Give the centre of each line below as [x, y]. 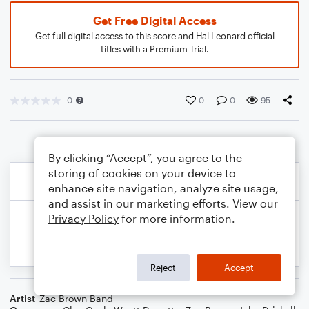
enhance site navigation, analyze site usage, [163, 188]
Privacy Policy [83, 218]
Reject [163, 267]
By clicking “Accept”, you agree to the [145, 158]
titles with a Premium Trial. [154, 49]
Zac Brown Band [76, 298]
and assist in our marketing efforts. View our [163, 203]
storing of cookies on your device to [142, 173]
